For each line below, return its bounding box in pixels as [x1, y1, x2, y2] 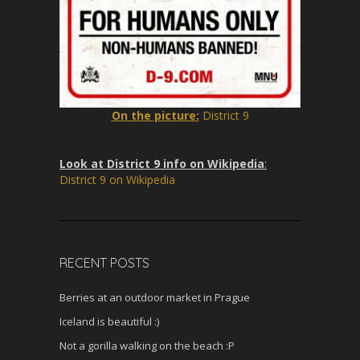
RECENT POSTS [59, 254, 149, 271]
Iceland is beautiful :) [59, 313, 159, 329]
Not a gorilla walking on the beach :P [59, 337, 235, 353]
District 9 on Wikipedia [59, 171, 175, 187]
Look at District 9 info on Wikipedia [59, 155, 264, 171]
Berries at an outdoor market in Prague [59, 289, 250, 305]
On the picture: [111, 107, 199, 123]
